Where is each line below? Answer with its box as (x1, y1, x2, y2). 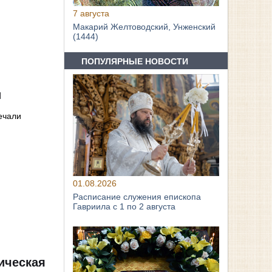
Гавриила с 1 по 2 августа (73, 202, 176, 212)
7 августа (73, 8, 110, 19)
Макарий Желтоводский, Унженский (73, 22, 216, 32)
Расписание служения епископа (73, 192, 202, 202)
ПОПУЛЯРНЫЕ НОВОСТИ (81, 56, 189, 66)
